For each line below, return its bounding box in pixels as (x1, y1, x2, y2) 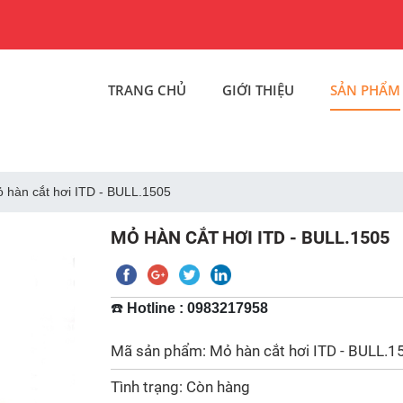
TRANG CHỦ (107, 81, 186, 99)
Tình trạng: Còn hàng (110, 378, 250, 396)
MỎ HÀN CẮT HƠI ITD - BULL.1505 (110, 227, 390, 248)
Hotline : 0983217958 (126, 300, 268, 316)
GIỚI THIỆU (221, 81, 294, 99)
